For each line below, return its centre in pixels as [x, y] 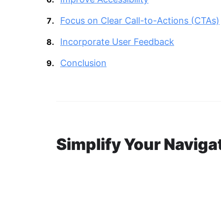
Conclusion [83, 63]
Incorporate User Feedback [117, 41]
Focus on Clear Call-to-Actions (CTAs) [140, 20]
